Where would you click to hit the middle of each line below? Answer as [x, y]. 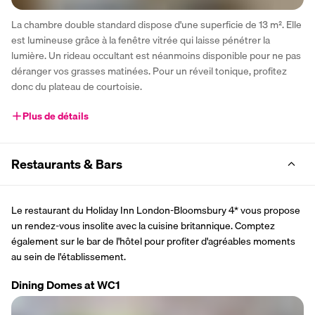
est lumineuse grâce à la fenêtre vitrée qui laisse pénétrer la [141, 40]
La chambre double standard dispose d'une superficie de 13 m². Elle [156, 24]
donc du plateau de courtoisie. [77, 86]
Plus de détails [56, 116]
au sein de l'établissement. [69, 256]
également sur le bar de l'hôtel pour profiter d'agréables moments [153, 241]
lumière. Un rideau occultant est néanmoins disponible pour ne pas [156, 55]
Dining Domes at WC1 [65, 284]
